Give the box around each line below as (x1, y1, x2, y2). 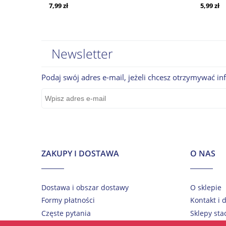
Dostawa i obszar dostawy (41, 183, 129, 193)
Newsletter (51, 45, 113, 63)
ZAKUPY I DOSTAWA (41, 147, 119, 159)
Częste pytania (41, 208, 91, 218)
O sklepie (190, 183, 221, 193)
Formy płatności (41, 195, 95, 205)
